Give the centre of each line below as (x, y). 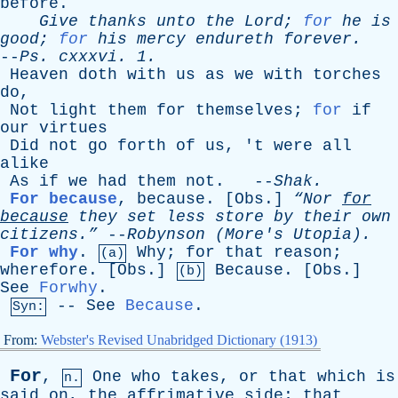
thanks (117, 21)
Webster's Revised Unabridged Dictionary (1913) (179, 340)
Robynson (166, 235)
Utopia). (327, 235)
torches (347, 75)
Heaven (39, 75)
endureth (235, 39)
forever (318, 39)
